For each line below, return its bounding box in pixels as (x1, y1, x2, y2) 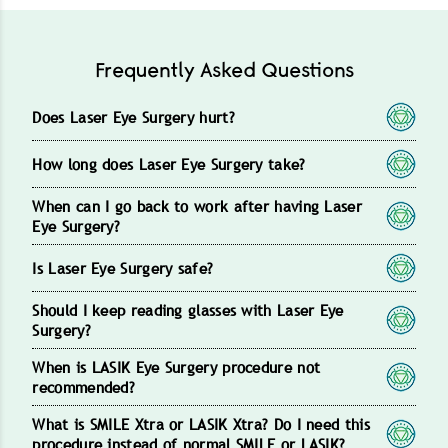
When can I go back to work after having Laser (32, 195, 362, 216)
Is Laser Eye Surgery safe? (32, 257, 214, 278)
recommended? (32, 376, 136, 397)
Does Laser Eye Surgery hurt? (32, 106, 235, 127)
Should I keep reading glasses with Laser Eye (32, 299, 344, 320)
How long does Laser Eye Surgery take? (32, 153, 306, 174)
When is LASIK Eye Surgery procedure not (32, 356, 321, 377)
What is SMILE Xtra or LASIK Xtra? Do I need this (32, 413, 370, 434)
